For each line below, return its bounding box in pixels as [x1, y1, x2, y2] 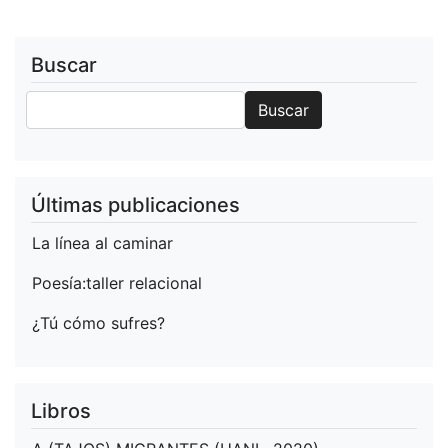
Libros [31, 398, 91, 423]
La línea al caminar [32, 232, 173, 253]
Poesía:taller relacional [32, 272, 202, 293]
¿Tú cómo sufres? [32, 312, 165, 333]
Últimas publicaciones [31, 192, 240, 217]
